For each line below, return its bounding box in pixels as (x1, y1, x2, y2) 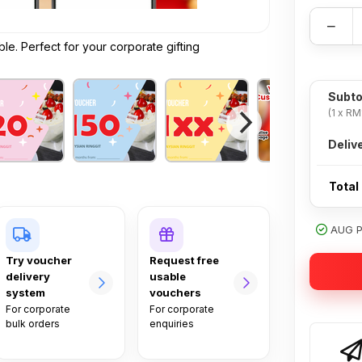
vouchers (149, 286, 202, 299)
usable (149, 270, 187, 283)
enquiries (149, 318, 195, 330)
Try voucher (5, 254, 72, 267)
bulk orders (5, 318, 60, 330)
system (5, 286, 45, 299)
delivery (5, 270, 50, 283)
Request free (149, 254, 220, 267)
